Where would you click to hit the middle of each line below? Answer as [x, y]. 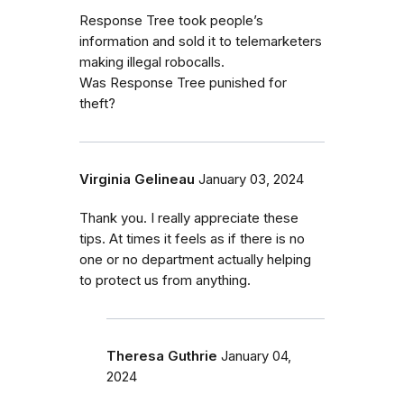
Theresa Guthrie [162, 357]
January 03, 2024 [251, 180]
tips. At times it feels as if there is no [192, 239]
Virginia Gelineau [137, 180]
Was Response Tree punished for [183, 83]
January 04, [256, 357]
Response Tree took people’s [171, 21]
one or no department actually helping [195, 260]
